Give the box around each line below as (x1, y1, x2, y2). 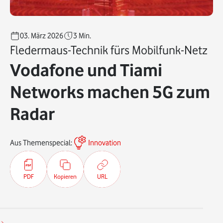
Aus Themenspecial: (10, 138, 72, 147)
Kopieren (54, 172, 77, 180)
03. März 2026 (20, 31, 63, 40)
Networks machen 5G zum (10, 82, 210, 102)
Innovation (88, 138, 121, 147)
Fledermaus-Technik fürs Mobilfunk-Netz (10, 43, 208, 57)
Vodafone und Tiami (10, 60, 162, 80)
